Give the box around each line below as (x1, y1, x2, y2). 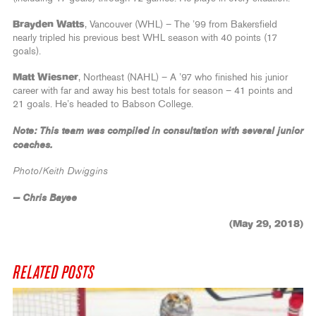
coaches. (13, 139, 53, 152)
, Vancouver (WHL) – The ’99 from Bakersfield (85, 20, 277, 30)
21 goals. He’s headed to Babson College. (13, 99, 193, 110)
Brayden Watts (13, 20, 85, 30)
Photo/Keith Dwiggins (13, 166, 108, 177)
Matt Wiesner (13, 73, 78, 83)
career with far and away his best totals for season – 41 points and (13, 86, 293, 97)
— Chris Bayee (13, 192, 77, 205)
